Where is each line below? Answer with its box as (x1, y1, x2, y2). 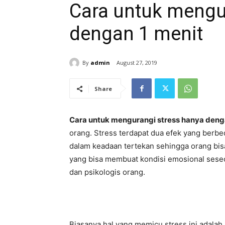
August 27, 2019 (117, 59, 157, 67)
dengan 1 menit (69, 23, 203, 45)
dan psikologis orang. (69, 167, 145, 177)
